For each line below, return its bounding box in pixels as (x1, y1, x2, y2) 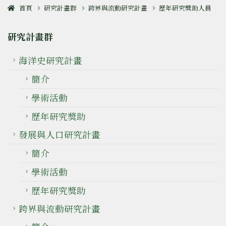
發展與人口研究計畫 (19, 128, 100, 141)
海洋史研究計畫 (19, 54, 82, 67)
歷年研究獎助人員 (159, 3, 211, 13)
